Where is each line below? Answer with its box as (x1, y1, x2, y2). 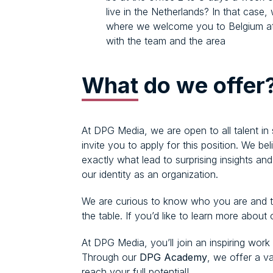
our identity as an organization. (82, 168, 218, 181)
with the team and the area (106, 35, 225, 48)
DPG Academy (140, 251, 207, 264)
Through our (82, 251, 140, 264)
